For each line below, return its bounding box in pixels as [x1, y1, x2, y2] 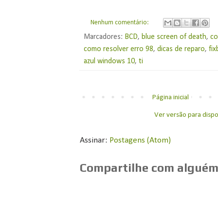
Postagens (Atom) [109, 136, 171, 145]
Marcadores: [84, 33, 125, 41]
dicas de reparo [157, 45, 205, 54]
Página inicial [152, 94, 189, 102]
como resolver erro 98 [84, 45, 154, 54]
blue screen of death [142, 33, 207, 41]
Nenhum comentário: [91, 19, 150, 26]
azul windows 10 [84, 57, 135, 66]
